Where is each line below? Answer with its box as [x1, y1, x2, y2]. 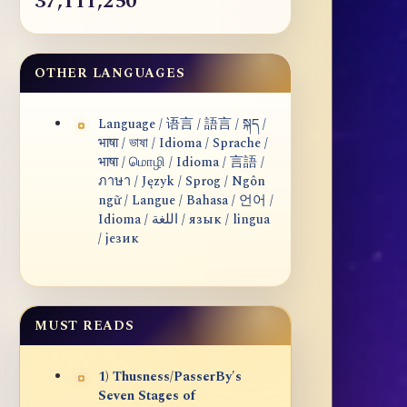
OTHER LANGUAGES [35, 64, 185, 84]
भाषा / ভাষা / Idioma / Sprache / [98, 134, 268, 154]
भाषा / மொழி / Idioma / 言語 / [98, 153, 264, 174]
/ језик [98, 229, 139, 250]
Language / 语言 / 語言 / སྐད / [98, 114, 266, 135]
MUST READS [35, 316, 134, 336]
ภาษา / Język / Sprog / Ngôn [98, 172, 265, 193]
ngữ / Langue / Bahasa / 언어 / [98, 191, 273, 212]
